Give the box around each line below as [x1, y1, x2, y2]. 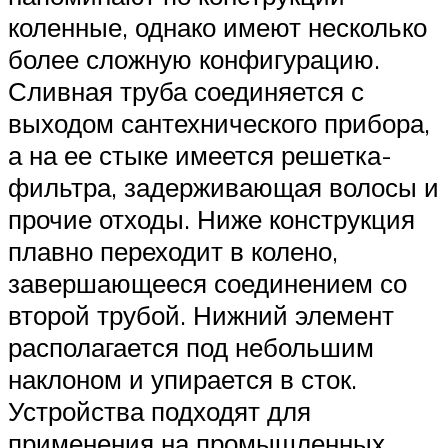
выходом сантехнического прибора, [8, 106, 430, 139]
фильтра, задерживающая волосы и [8, 170, 439, 203]
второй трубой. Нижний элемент [8, 298, 394, 331]
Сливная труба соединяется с [8, 74, 364, 107]
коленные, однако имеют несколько [8, 10, 427, 43]
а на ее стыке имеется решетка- [8, 138, 392, 171]
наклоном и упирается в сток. [8, 362, 357, 395]
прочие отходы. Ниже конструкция [8, 202, 415, 235]
